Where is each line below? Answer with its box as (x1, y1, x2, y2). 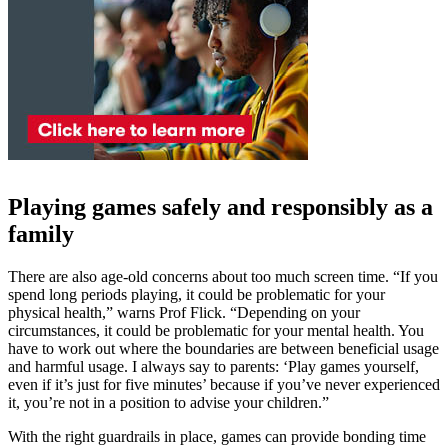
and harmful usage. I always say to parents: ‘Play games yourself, (8, 358, 419, 375)
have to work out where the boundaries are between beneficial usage (8, 340, 439, 357)
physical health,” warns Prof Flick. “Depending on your (8, 304, 360, 321)
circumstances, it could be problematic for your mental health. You (8, 322, 424, 339)
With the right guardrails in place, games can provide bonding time (8, 428, 426, 445)
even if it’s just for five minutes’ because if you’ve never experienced (8, 376, 440, 393)
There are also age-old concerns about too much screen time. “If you (8, 268, 438, 285)
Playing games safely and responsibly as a (8, 194, 433, 221)
